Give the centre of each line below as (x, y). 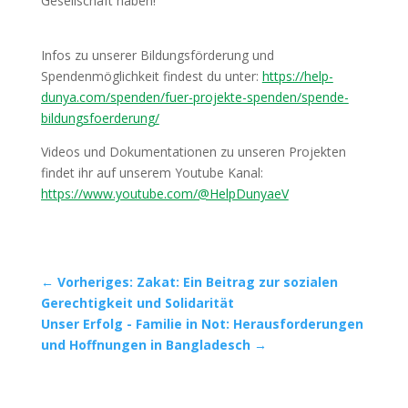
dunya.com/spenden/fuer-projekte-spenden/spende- (194, 97)
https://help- (297, 76)
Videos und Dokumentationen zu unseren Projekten (193, 151)
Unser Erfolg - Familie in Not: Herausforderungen (202, 323)
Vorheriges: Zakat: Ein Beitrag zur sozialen (197, 281)
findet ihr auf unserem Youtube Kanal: (152, 172)
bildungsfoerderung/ (100, 117)
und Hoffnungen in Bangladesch (145, 344)
